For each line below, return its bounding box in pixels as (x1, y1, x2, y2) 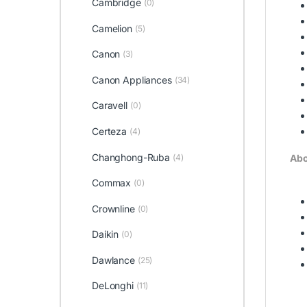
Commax (91, 177, 132, 189)
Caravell (91, 99, 127, 112)
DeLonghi (91, 280, 134, 292)
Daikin (91, 228, 119, 241)
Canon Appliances (91, 73, 172, 86)
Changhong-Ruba (91, 151, 171, 163)
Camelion (91, 22, 132, 34)
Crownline (91, 202, 135, 214)
